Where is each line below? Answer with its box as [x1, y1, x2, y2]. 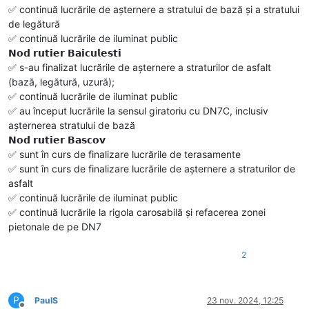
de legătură [8, 18, 60, 30]
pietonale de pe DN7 [8, 221, 101, 233]
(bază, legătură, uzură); [8, 76, 114, 88]
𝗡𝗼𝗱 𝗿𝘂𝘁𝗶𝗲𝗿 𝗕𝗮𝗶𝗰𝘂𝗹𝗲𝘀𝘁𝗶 [8, 47, 121, 59]
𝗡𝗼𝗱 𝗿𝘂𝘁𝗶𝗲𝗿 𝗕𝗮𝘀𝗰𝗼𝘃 [8, 134, 106, 146]
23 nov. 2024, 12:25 [207, 295, 283, 306]
